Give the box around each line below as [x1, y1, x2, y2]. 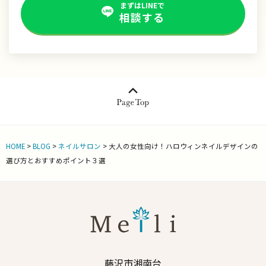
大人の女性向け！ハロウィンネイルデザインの [109, 141, 259, 151]
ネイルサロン [58, 141, 102, 151]
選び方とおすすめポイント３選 [6, 156, 106, 166]
